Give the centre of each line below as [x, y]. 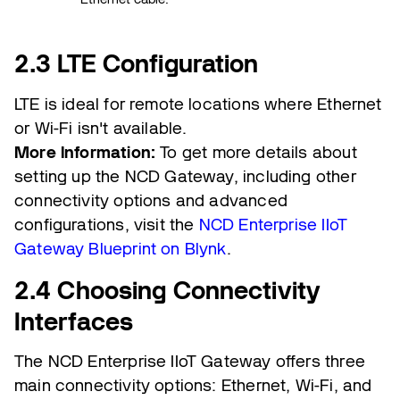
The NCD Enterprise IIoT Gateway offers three [190, 361]
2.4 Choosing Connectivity [167, 290]
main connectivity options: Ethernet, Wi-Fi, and [193, 385]
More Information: [85, 152]
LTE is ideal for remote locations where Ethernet [198, 104]
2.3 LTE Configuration [137, 63]
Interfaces [74, 321]
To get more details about [256, 152]
